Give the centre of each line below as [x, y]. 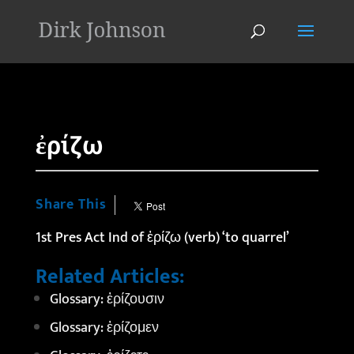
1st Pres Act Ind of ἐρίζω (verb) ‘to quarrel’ [162, 238]
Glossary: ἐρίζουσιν [107, 299]
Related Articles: [109, 277]
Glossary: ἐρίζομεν [104, 328]
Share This [71, 205]
